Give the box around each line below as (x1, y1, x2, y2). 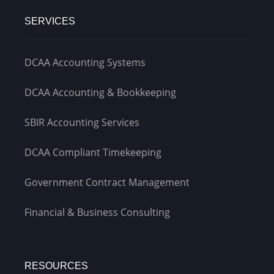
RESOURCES (24, 261, 88, 272)
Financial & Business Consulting (24, 206, 170, 220)
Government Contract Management (24, 176, 190, 190)
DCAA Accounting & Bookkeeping (24, 86, 176, 100)
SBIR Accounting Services (24, 116, 139, 130)
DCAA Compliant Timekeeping (24, 146, 161, 160)
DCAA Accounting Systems (24, 56, 146, 70)
